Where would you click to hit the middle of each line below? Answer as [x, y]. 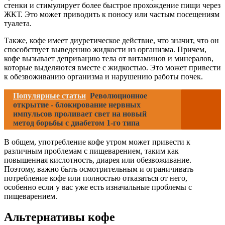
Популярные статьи [49, 95]
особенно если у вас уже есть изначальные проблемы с [98, 187]
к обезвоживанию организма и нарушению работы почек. [103, 76]
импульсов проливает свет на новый [80, 114]
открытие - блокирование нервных [77, 104]
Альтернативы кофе [60, 217]
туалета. [18, 23]
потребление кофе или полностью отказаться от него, [96, 178]
